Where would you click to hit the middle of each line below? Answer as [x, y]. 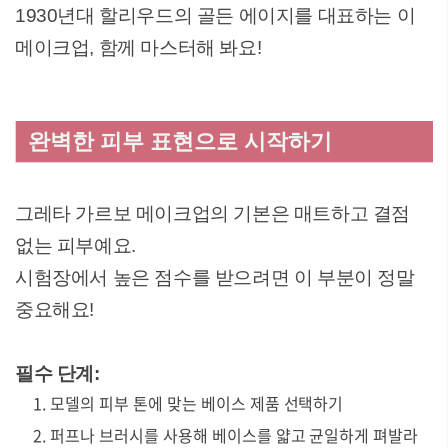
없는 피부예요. [75, 245]
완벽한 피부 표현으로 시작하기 [180, 141]
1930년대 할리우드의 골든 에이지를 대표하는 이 [215, 15]
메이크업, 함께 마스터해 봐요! [140, 47]
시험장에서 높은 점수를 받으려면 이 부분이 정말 [215, 277]
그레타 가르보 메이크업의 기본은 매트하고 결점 [212, 213]
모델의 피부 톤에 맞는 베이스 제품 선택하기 [197, 403]
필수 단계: [57, 373]
